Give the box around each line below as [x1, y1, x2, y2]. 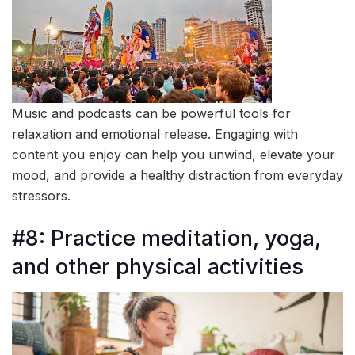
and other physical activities [12, 253, 303, 280]
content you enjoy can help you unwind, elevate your [12, 146, 335, 162]
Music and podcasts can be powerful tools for [12, 105, 291, 121]
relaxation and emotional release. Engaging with [12, 125, 298, 142]
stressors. [12, 187, 71, 204]
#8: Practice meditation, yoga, [12, 224, 321, 251]
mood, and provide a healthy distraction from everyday [12, 166, 343, 183]
